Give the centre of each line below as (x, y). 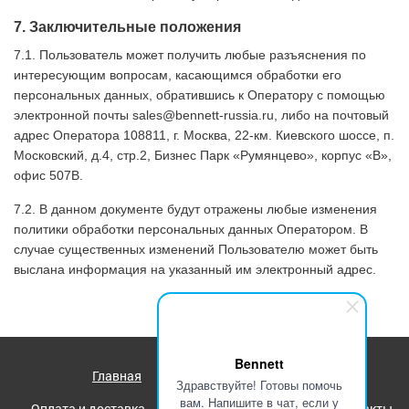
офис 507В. (48, 175)
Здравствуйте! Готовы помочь (259, 385)
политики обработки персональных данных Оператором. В (191, 229)
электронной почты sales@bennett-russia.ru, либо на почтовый (201, 115)
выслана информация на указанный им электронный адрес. (195, 269)
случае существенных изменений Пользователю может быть (196, 249)
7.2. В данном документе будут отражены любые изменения (195, 209)
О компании (281, 376)
